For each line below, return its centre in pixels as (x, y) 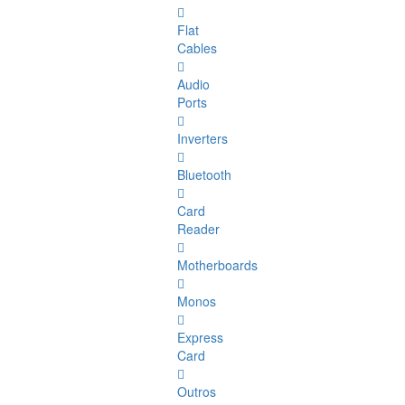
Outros (197, 392)
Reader (198, 229)
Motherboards (217, 265)
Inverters (202, 139)
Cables (197, 48)
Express (200, 338)
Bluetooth (204, 175)
